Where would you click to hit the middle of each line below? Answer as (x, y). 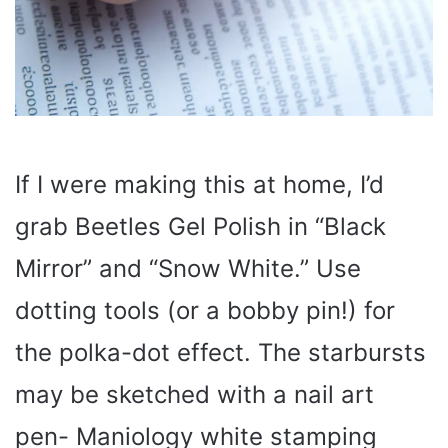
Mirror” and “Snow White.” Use (188, 268)
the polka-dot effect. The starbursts (220, 352)
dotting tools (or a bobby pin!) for (205, 310)
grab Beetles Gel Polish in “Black (200, 226)
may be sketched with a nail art (194, 394)
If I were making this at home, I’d (199, 184)
